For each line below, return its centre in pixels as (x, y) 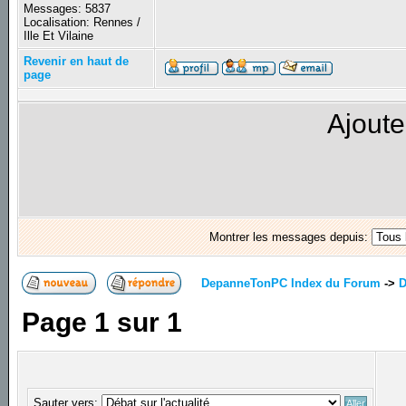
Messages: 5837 (68, 9)
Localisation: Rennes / (82, 23)
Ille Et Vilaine (59, 36)
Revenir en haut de (77, 62)
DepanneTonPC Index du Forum (291, 283)
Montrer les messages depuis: (290, 237)
